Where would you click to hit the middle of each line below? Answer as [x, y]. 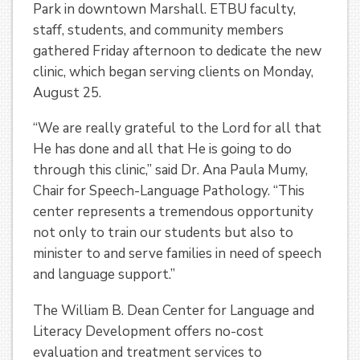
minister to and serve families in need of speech [177, 254]
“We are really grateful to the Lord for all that [177, 129]
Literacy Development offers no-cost [148, 332]
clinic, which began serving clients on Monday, [173, 72]
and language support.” [104, 275]
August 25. [67, 92]
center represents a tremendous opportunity [173, 212]
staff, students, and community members [158, 30]
